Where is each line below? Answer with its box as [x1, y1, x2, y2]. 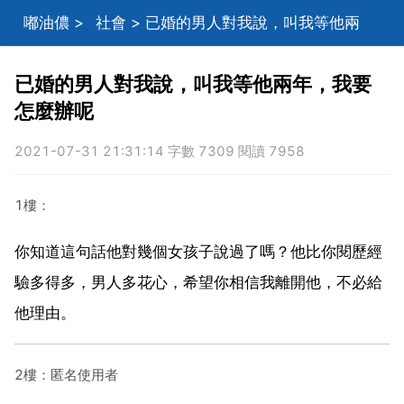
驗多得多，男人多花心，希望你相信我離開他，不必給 [14, 272, 382, 291]
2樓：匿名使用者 [14, 365, 118, 383]
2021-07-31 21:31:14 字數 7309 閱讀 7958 [14, 142, 305, 160]
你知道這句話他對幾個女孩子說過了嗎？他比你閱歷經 [14, 242, 382, 261]
